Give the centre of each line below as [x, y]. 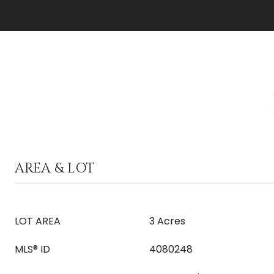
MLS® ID [32, 249]
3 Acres [167, 221]
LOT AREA [38, 221]
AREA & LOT [55, 168]
